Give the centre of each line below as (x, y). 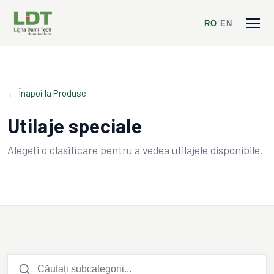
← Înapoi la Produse (47, 93)
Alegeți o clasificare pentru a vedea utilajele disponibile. (135, 150)
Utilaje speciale (75, 125)
